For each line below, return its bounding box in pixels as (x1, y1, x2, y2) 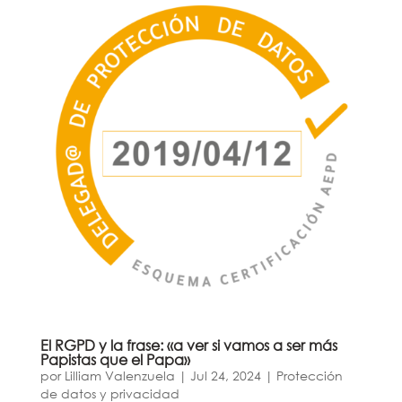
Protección (275, 366, 343, 384)
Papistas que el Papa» (39, 349, 190, 369)
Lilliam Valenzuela (64, 366, 175, 384)
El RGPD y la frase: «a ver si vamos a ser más (39, 335, 337, 354)
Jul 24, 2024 (189, 366, 261, 384)
